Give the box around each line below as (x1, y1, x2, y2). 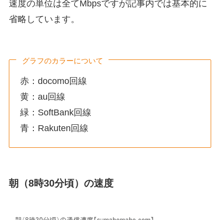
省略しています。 (8, 14, 80, 25)
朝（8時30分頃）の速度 (8, 177, 113, 189)
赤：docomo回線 (20, 76, 87, 86)
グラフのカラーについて (22, 56, 103, 65)
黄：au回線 (20, 92, 66, 102)
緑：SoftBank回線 (20, 108, 92, 118)
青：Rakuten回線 (20, 123, 89, 134)
